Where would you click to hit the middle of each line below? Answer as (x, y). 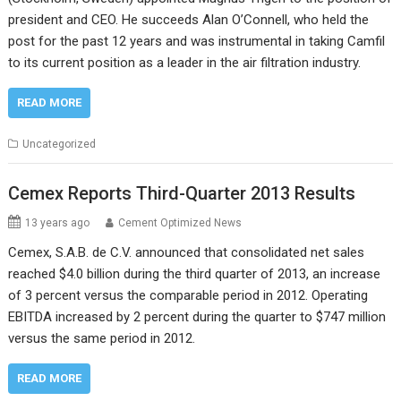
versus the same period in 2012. (102, 338)
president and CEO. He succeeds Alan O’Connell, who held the (189, 20)
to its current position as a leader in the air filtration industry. (185, 63)
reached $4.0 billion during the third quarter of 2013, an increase (195, 273)
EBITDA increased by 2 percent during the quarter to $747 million (197, 316)
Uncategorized (60, 145)
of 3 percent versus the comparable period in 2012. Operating (188, 295)
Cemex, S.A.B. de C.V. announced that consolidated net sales (187, 252)
